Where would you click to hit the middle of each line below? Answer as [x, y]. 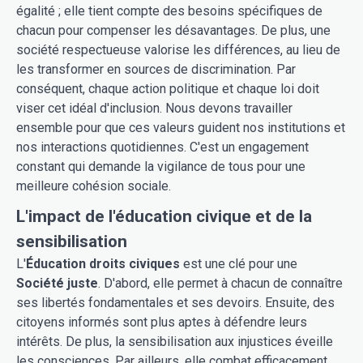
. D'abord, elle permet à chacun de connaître [220, 283]
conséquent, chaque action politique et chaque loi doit [168, 88]
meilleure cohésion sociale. [94, 186]
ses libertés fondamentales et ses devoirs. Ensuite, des [175, 302]
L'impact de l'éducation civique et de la [164, 216]
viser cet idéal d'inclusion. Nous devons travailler [154, 108]
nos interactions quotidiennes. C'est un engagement [162, 147]
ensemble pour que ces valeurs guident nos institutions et [181, 127]
